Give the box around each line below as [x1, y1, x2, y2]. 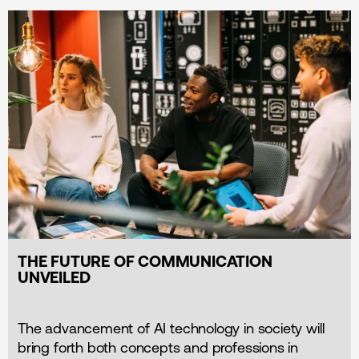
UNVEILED [18, 267, 91, 286]
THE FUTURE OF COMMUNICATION [18, 251, 272, 270]
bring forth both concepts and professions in [18, 338, 299, 356]
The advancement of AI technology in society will [18, 319, 325, 337]
